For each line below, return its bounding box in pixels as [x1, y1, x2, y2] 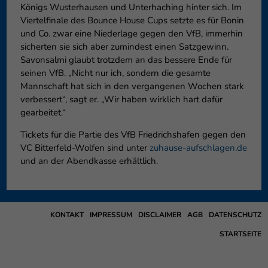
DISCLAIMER [138, 209, 181, 220]
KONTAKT [50, 209, 84, 220]
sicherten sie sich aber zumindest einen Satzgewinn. [20, 41, 229, 53]
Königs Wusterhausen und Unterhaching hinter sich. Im [20, 1, 242, 14]
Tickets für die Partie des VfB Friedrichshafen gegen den [20, 129, 246, 141]
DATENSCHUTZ [208, 209, 261, 220]
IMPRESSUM [89, 209, 132, 220]
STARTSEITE [219, 229, 261, 239]
